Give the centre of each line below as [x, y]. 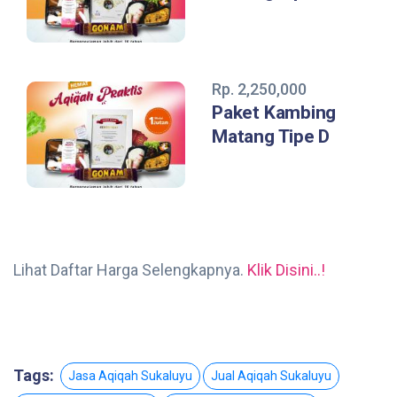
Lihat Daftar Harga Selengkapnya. [130, 269]
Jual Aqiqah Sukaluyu [271, 375]
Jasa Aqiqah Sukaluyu [130, 375]
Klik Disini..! [286, 269]
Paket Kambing [274, 112]
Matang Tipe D [271, 136]
